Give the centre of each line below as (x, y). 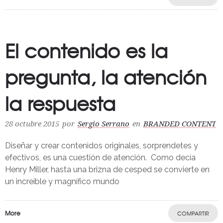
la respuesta (60, 103)
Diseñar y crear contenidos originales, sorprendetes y (102, 146)
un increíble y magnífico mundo (62, 182)
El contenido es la (86, 51)
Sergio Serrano (104, 124)
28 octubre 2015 (32, 124)
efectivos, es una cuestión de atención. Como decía (100, 158)
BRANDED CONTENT (180, 124)
